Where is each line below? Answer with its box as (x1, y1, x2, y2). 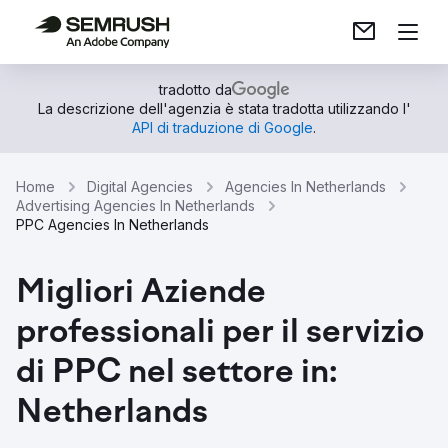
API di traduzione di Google (132, 119, 313, 136)
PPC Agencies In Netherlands (16, 216, 209, 233)
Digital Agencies (87, 178, 193, 195)
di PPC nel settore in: (16, 356, 338, 392)
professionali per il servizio (16, 316, 424, 352)
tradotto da (158, 81, 232, 98)
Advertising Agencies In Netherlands (16, 197, 255, 214)
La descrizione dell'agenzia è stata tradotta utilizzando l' (37, 100, 411, 117)
